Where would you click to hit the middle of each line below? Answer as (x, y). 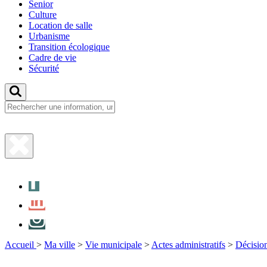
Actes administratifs (188, 244)
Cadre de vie (52, 58)
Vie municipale (114, 244)
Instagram (46, 215)
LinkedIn (45, 196)
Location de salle (60, 26)
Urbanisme (49, 36)
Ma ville (60, 244)
